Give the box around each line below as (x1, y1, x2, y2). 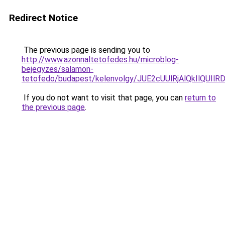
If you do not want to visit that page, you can (22, 93, 185, 102)
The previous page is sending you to (22, 45, 150, 55)
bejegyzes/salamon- (22, 64, 93, 74)
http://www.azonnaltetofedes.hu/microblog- (22, 55, 179, 64)
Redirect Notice (9, 12, 78, 24)
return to (185, 93, 216, 102)
